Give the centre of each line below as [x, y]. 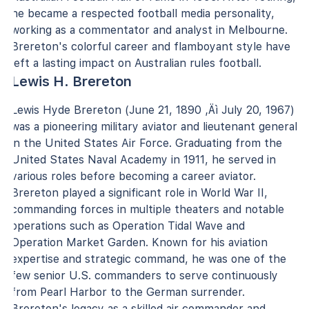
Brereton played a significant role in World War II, [139, 192]
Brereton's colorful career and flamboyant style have [151, 46]
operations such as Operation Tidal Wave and [128, 226]
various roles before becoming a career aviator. [133, 176]
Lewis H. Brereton [71, 81]
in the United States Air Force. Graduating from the [147, 143]
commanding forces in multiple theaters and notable [148, 209]
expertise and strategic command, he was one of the [149, 259]
